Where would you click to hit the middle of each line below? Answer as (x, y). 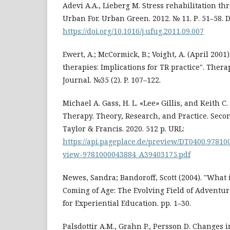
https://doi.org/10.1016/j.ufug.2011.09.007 (133, 31)
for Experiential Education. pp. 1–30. (127, 203)
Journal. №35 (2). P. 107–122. (112, 80)
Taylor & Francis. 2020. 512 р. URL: (123, 128)
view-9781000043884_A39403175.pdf (127, 154)
